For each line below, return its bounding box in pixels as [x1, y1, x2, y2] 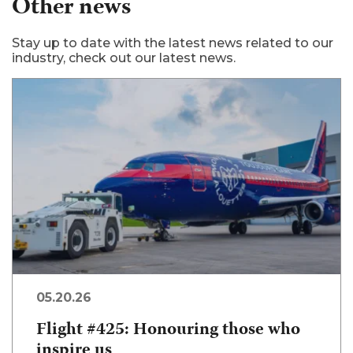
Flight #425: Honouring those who [36, 315, 300, 344]
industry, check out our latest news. [12, 50, 236, 65]
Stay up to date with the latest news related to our [12, 35, 333, 50]
